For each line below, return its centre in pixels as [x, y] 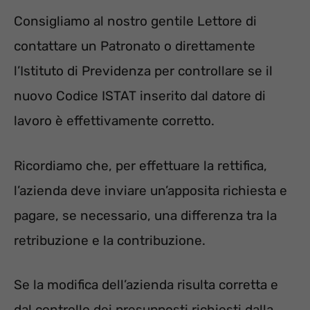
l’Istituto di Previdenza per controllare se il [143, 71]
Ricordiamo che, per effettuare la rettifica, [140, 165]
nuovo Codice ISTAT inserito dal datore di [140, 96]
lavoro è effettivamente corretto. [114, 121]
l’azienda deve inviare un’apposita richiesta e [151, 190]
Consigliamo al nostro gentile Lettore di [135, 21]
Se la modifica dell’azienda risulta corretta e [146, 285]
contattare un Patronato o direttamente [135, 46]
